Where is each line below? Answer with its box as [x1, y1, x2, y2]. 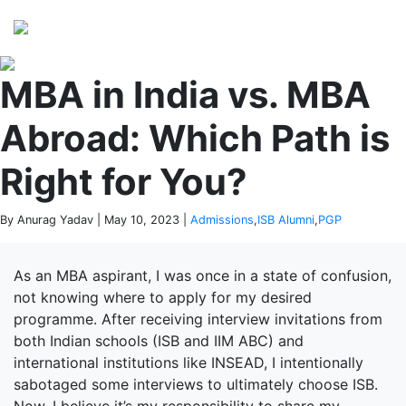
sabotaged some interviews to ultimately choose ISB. [14, 375, 378, 393]
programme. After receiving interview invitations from [14, 310, 382, 328]
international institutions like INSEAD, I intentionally [14, 353, 363, 372]
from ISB [203, 24, 291, 51]
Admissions [190, 213, 254, 227]
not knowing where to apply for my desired [14, 288, 312, 306]
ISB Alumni [257, 213, 314, 227]
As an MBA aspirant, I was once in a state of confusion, [14, 266, 391, 285]
